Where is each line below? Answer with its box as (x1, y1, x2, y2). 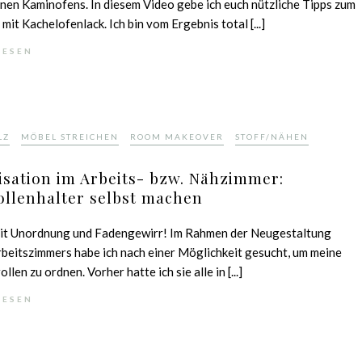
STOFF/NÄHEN (235, 132, 309, 141)
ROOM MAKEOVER (130, 132, 225, 141)
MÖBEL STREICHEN (21, 132, 120, 141)
